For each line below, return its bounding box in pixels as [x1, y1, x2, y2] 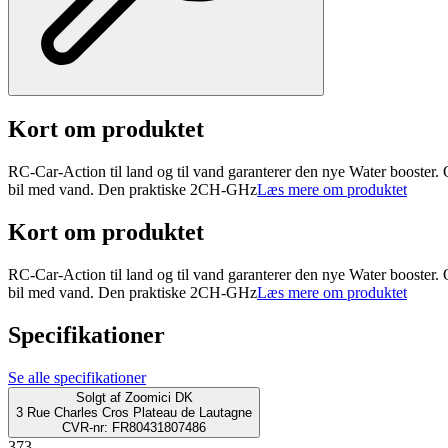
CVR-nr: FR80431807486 [62, 419, 206, 435]
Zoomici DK [124, 389, 193, 405]
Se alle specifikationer [8, 368, 146, 386]
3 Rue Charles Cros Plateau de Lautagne [16, 404, 252, 420]
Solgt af [75, 389, 121, 405]
